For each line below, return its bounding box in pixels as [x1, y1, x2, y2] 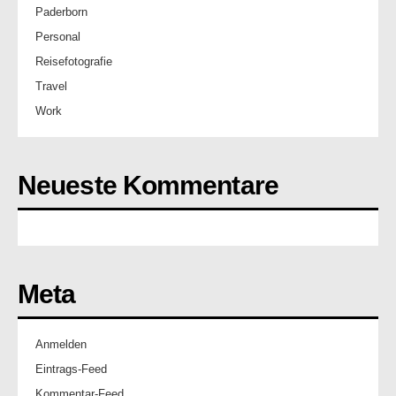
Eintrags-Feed [35, 362, 107, 376]
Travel [35, 80, 67, 93]
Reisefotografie [35, 55, 112, 68]
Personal [35, 30, 80, 43]
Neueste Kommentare [18, 171, 278, 200]
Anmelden [35, 338, 87, 351]
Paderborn [35, 5, 88, 19]
